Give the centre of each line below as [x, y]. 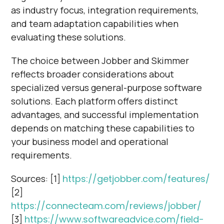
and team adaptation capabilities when [95, 23]
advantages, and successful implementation [105, 114]
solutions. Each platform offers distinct [95, 101]
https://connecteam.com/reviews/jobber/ [106, 205]
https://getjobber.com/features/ [136, 178]
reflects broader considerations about [93, 74]
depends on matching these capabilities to [103, 128]
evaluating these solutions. [69, 37]
